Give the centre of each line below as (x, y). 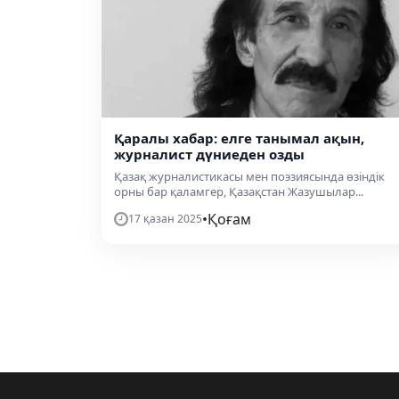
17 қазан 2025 (165, 219)
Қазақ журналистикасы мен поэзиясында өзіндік (249, 177)
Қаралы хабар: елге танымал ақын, (239, 138)
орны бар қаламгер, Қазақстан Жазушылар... (239, 192)
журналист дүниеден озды (209, 155)
